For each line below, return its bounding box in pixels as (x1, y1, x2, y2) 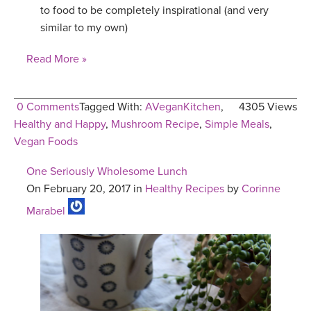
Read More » (26, 51, 87, 66)
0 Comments (17, 99, 79, 114)
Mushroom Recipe (111, 117, 199, 131)
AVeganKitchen (145, 99, 221, 114)
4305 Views (239, 99, 297, 114)
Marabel (26, 203, 65, 218)
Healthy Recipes (145, 181, 224, 196)
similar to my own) (40, 20, 128, 35)
